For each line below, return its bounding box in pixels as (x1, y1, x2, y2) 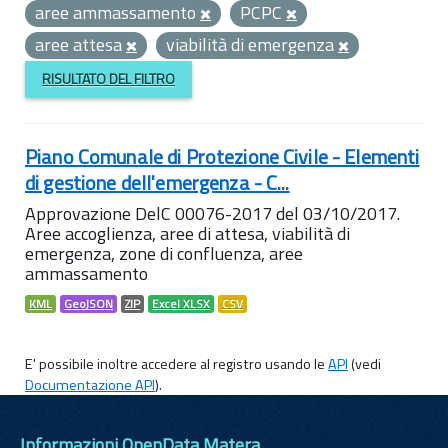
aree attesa (35, 31, 126, 58)
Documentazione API (25, 373, 155, 396)
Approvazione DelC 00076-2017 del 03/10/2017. (25, 199, 400, 227)
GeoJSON (64, 294, 113, 313)
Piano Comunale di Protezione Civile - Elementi (25, 140, 420, 172)
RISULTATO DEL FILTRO (41, 68, 175, 90)
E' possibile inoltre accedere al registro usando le (25, 352, 328, 375)
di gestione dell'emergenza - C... (25, 166, 290, 198)
